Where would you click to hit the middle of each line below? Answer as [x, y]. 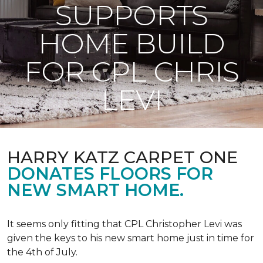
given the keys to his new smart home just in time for [131, 238]
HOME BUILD [131, 43]
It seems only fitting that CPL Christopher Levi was [124, 224]
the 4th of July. [42, 252]
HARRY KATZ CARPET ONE [122, 157]
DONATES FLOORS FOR [110, 173]
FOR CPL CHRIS [131, 72]
